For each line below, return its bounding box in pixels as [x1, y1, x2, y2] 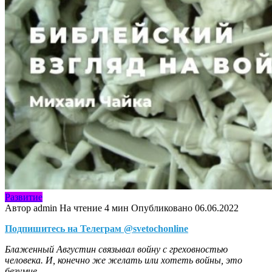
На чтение [59, 202, 102, 213]
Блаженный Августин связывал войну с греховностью [5, 243, 228, 254]
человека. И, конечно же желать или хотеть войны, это [5, 254, 242, 265]
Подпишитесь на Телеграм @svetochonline [5, 223, 188, 234]
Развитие [5, 191, 42, 202]
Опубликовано [131, 202, 192, 213]
